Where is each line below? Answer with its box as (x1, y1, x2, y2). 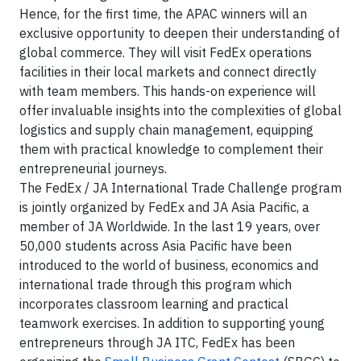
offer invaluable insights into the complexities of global (19, 102, 342, 119)
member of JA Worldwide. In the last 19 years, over (19, 218, 320, 235)
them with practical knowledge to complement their (19, 141, 323, 158)
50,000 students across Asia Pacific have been (19, 238, 292, 255)
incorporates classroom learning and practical (19, 296, 288, 313)
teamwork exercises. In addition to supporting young (19, 315, 325, 332)
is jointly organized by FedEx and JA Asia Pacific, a (19, 199, 309, 216)
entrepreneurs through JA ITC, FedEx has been (19, 334, 295, 351)
